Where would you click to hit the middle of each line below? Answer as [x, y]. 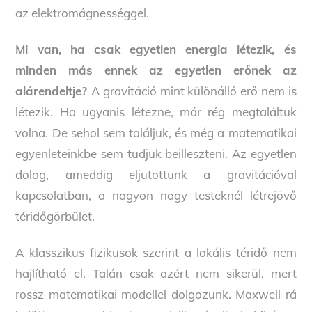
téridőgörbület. [55, 216]
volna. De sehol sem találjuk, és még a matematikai [156, 132]
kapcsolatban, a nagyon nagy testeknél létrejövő [156, 195]
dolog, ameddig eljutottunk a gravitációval [156, 174]
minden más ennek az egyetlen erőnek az [156, 70]
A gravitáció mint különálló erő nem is [194, 91]
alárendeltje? [54, 91]
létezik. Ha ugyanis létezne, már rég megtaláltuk [156, 111]
